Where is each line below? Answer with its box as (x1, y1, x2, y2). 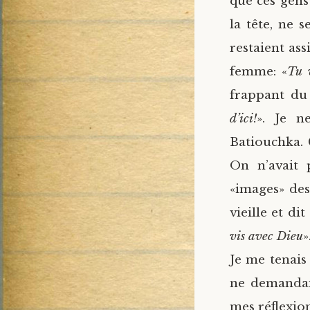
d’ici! (230, 111, 257, 126)
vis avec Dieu (230, 229, 303, 244)
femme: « (230, 64, 288, 79)
